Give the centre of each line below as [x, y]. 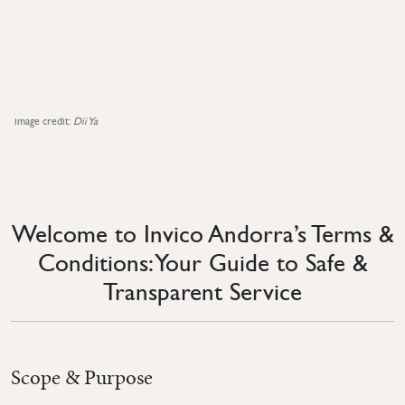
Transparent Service [202, 292]
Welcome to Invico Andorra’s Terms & [202, 234]
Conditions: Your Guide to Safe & [202, 263]
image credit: [44, 121]
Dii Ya [85, 121]
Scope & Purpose [82, 378]
